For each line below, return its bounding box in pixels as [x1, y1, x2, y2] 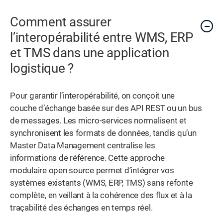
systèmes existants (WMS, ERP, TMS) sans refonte [10, 178, 193, 188]
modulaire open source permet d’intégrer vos [10, 166, 174, 176]
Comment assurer [10, 14, 111, 30]
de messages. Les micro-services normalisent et [10, 116, 187, 126]
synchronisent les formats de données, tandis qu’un [10, 128, 197, 138]
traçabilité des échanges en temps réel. [10, 203, 153, 213]
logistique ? [10, 61, 74, 76]
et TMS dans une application [10, 45, 169, 61]
